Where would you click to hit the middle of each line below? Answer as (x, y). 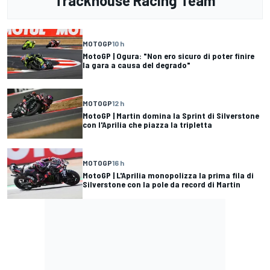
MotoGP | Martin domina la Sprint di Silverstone (171, 115)
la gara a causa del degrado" (137, 64)
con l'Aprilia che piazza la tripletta (147, 124)
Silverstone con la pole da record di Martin (162, 184)
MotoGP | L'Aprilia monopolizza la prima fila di (168, 175)
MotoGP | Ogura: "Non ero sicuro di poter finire (168, 55)
